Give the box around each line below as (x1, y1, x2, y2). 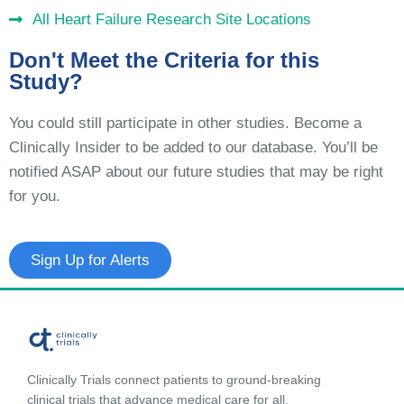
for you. (9, 188, 60, 206)
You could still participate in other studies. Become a (9, 115, 362, 133)
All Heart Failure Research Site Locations (32, 11, 312, 29)
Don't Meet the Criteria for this (9, 48, 319, 73)
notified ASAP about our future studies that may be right (9, 163, 383, 181)
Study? (9, 69, 83, 95)
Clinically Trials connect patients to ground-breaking (27, 372, 321, 388)
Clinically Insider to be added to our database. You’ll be (9, 139, 378, 157)
